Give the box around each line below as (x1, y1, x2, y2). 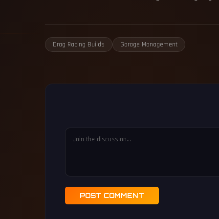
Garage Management (120, 40, 177, 49)
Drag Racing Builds (53, 40, 105, 49)
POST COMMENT (80, 192, 144, 199)
